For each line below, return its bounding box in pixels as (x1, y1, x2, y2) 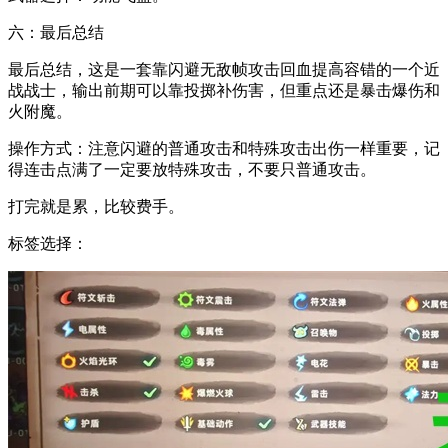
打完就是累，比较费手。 (8, 197, 184, 215)
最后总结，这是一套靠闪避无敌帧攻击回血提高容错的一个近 (8, 60, 440, 78)
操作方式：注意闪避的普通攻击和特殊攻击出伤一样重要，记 (8, 139, 440, 157)
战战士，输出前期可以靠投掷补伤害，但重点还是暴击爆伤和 (8, 81, 440, 99)
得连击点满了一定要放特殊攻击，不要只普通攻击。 (8, 160, 376, 178)
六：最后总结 (8, 23, 104, 41)
